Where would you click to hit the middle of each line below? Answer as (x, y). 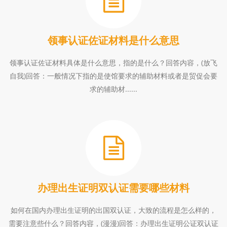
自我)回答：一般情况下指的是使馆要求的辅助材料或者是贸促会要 (113, 76)
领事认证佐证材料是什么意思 (113, 40)
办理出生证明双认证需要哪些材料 (113, 188)
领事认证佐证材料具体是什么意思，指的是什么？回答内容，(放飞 (113, 63)
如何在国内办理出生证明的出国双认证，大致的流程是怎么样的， (113, 210)
